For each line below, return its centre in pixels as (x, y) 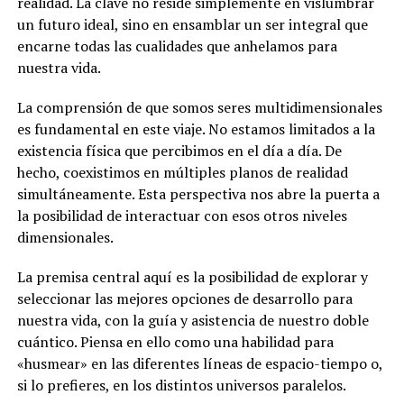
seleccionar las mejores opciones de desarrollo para (184, 298)
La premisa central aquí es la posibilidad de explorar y (192, 276)
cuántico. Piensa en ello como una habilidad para (175, 341)
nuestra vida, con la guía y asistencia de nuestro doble (193, 320)
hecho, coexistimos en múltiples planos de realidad (182, 172)
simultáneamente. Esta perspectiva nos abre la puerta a (198, 193)
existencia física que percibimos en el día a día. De (179, 150)
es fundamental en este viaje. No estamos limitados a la (196, 129)
